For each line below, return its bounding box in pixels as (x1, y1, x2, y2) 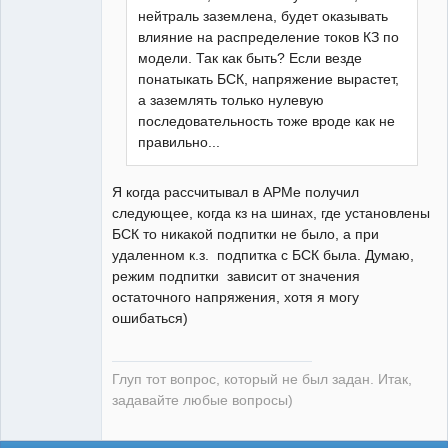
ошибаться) (112, 309, 188, 326)
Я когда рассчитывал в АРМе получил (112, 183, 359, 200)
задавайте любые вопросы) (112, 393, 293, 409)
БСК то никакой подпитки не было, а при (112, 225, 379, 242)
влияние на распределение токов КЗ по (138, 28, 400, 45)
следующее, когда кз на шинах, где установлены (112, 204, 430, 221)
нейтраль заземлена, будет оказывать (138, 7, 389, 24)
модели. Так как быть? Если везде (138, 49, 363, 66)
